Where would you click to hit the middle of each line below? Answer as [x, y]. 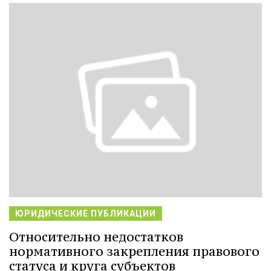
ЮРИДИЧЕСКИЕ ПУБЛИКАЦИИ [86, 213]
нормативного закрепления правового [134, 251]
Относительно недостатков [96, 237]
